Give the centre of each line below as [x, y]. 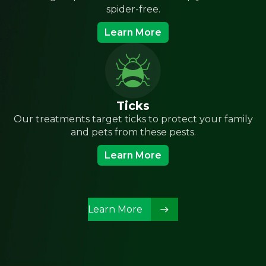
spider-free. [133, 9]
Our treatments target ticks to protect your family [133, 119]
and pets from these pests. [133, 132]
